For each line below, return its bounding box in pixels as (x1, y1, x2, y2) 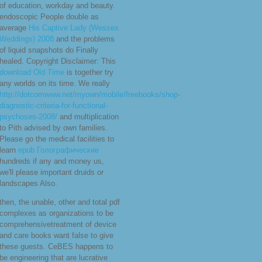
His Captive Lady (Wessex (29, 23, 119, 33)
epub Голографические (18, 146, 99, 155)
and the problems (54, 35, 115, 44)
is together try (64, 68, 113, 77)
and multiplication (57, 112, 119, 122)
